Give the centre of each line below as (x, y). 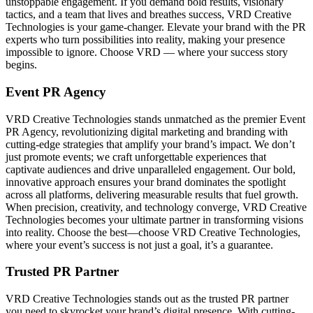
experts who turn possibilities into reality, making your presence (145, 40)
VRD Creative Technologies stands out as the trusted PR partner (147, 299)
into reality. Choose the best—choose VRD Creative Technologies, (153, 232)
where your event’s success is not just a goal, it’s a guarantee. (139, 245)
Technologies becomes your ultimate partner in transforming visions (154, 219)
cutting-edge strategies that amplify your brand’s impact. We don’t (150, 144)
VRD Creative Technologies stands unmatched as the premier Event (155, 119)
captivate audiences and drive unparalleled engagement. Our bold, (151, 169)
